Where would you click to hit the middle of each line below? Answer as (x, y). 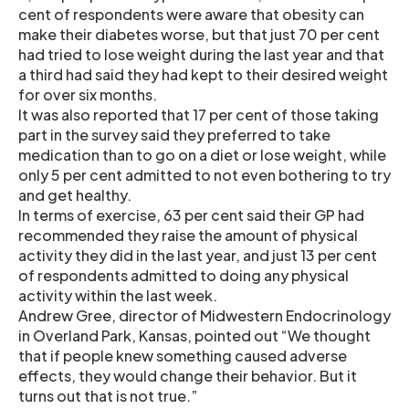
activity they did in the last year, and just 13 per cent (198, 255)
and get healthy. (75, 195)
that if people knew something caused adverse (183, 356)
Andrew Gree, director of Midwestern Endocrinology (204, 315)
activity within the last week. (118, 295)
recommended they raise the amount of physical (188, 235)
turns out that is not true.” (108, 396)
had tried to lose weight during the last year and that (201, 54)
